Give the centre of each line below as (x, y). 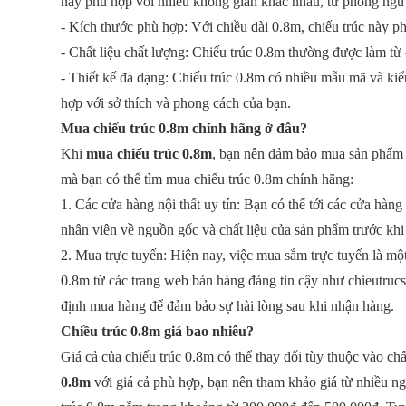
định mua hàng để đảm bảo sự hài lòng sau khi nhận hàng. (228, 306)
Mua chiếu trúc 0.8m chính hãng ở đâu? (184, 128)
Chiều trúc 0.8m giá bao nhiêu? (158, 331)
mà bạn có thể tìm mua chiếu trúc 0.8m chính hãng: (208, 179)
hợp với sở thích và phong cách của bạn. (176, 103)
